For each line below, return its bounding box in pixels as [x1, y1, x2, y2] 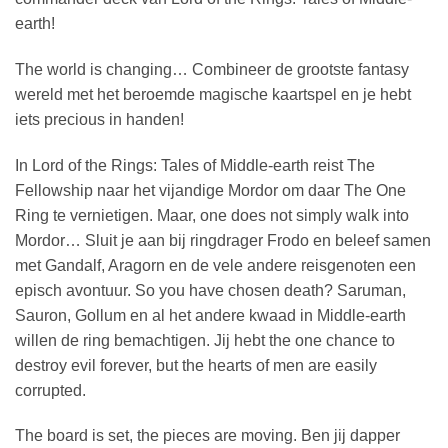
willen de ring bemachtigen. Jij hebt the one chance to [15, 331, 395, 349]
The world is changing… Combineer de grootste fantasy [15, 60, 409, 78]
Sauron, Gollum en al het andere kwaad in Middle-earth [15, 306, 406, 324]
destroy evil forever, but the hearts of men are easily [15, 356, 377, 374]
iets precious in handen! [15, 110, 184, 128]
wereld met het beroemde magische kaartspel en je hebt [15, 85, 411, 103]
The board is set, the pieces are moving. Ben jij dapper [15, 427, 400, 445]
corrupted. [15, 381, 86, 399]
